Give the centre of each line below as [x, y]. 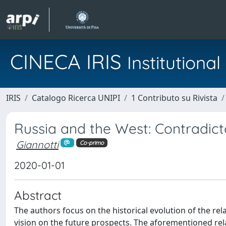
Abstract [38, 195]
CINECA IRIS [69, 62]
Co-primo [92, 143]
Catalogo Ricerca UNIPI [76, 98]
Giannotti [37, 145]
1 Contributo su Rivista [174, 98]
